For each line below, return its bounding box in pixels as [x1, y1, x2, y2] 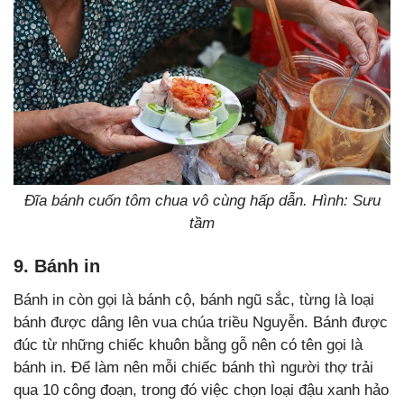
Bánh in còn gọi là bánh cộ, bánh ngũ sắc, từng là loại [14, 290, 374, 308]
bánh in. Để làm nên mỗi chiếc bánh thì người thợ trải [14, 358, 373, 376]
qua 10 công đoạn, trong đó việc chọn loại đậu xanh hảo [14, 381, 389, 399]
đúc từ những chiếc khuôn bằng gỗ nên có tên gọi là [14, 335, 363, 353]
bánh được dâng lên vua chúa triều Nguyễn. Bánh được [14, 313, 388, 331]
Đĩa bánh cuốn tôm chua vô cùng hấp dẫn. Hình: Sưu [23, 191, 381, 209]
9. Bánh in [14, 255, 100, 276]
